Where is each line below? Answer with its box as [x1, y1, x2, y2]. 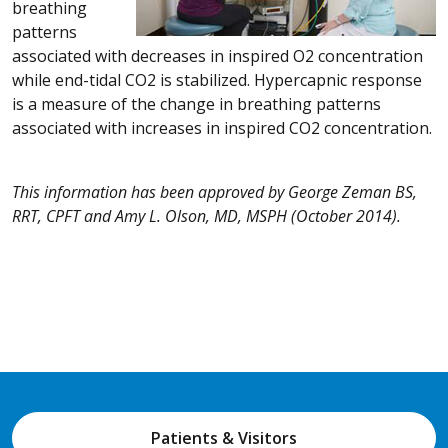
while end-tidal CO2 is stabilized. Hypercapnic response [12, 68, 422, 91]
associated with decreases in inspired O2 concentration [12, 44, 423, 67]
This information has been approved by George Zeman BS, [12, 180, 417, 203]
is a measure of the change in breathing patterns [12, 92, 381, 115]
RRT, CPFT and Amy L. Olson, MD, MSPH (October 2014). [12, 204, 401, 227]
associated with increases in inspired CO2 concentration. [12, 116, 432, 139]
